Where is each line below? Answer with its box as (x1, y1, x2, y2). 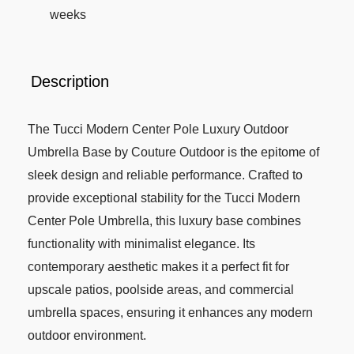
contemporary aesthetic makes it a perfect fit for (28, 259, 289, 273)
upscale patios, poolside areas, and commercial (28, 282, 294, 296)
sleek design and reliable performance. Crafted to (28, 168, 303, 182)
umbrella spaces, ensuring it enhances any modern (28, 305, 313, 319)
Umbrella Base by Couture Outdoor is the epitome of (28, 145, 319, 159)
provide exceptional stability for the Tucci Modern (28, 190, 300, 205)
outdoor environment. (28, 328, 146, 342)
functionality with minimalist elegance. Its (28, 236, 255, 250)
